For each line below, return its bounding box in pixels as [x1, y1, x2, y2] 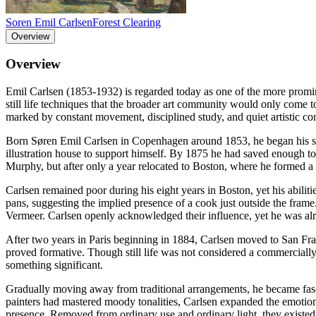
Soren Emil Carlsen [6, 16, 92, 28]
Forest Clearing [92, 16, 161, 28]
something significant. [6, 259, 103, 272]
